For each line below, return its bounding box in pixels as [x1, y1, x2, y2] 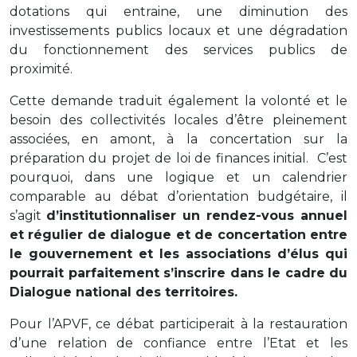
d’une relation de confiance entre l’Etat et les [10, 335, 347, 351]
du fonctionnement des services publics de [10, 41, 347, 57]
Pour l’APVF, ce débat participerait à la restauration [10, 316, 347, 331]
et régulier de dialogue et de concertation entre [10, 226, 347, 242]
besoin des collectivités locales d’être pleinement [10, 112, 347, 127]
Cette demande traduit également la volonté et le [10, 92, 347, 108]
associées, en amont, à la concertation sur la [10, 131, 347, 147]
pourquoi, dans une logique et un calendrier [10, 169, 347, 185]
